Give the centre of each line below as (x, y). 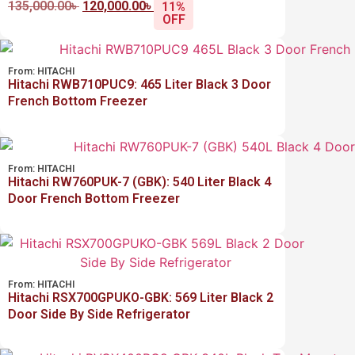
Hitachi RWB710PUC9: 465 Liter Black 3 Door (139, 85)
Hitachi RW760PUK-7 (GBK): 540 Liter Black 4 (139, 182)
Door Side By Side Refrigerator (99, 314)
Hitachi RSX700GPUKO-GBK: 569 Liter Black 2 (141, 297)
